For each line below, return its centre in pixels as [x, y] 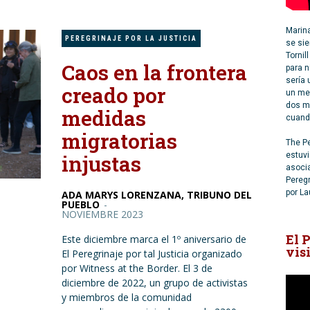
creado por [113, 95]
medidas [103, 118]
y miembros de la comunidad [126, 297]
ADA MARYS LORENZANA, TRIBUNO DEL [156, 195]
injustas [101, 164]
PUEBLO [80, 204]
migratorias [119, 141]
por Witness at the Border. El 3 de [137, 268]
